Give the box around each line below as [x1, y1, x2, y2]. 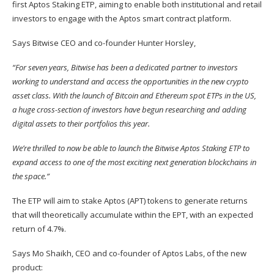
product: [12, 261, 43, 273]
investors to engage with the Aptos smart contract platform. [12, 12, 231, 24]
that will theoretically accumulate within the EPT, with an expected [12, 209, 253, 220]
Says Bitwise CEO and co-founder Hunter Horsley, [12, 37, 196, 48]
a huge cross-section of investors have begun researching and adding [12, 103, 246, 115]
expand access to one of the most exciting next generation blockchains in [12, 156, 256, 168]
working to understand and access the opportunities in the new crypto [12, 75, 248, 87]
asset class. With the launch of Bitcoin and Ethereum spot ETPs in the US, [12, 89, 256, 101]
